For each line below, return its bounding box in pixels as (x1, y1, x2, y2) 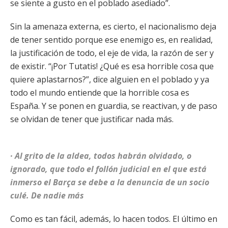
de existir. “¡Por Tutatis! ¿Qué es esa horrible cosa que (10, 61, 214, 72)
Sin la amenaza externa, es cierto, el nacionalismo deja (10, 21, 216, 32)
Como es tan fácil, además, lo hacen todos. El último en (10, 213, 217, 224)
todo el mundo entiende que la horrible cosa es (10, 87, 189, 98)
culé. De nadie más (10, 190, 84, 201)
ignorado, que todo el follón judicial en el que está (10, 163, 207, 175)
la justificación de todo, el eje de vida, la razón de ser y (10, 47, 214, 59)
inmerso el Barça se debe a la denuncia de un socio (10, 177, 209, 188)
